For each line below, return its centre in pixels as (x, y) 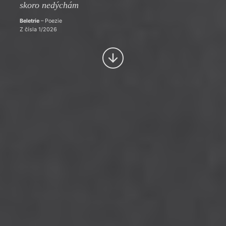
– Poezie (50, 21)
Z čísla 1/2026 (38, 30)
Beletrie (29, 21)
